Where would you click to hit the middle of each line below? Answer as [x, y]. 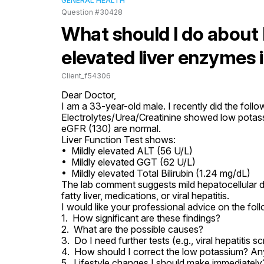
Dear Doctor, [89, 95]
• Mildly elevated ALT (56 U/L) [127, 151]
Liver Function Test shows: [118, 140]
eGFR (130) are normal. [111, 128]
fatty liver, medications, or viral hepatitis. [145, 196]
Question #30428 [92, 12]
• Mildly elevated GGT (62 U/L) [128, 162]
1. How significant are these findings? [141, 218]
